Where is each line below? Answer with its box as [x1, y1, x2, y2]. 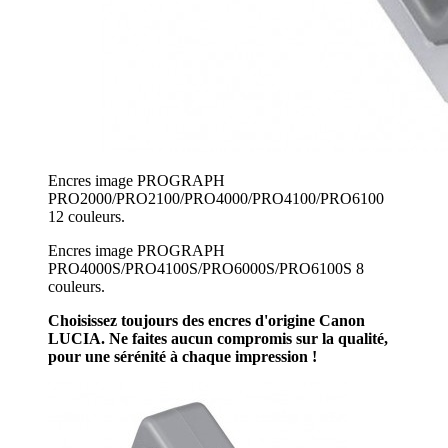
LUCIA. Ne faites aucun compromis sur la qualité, [48, 329, 388, 347]
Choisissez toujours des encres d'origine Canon [48, 311, 365, 329]
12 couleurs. [48, 207, 125, 225]
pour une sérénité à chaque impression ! [48, 347, 317, 365]
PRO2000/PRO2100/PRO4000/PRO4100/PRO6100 [48, 189, 384, 207]
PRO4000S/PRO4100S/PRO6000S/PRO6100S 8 [48, 259, 364, 277]
